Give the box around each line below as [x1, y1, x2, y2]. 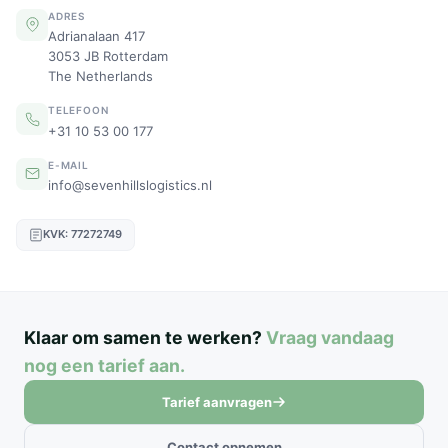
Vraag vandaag [266, 326, 394, 348]
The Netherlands [48, 68, 153, 85]
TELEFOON [48, 104, 109, 117]
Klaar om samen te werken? [24, 326, 266, 348]
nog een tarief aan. [24, 354, 185, 376]
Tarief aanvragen [162, 393, 272, 410]
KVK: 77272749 [43, 227, 122, 242]
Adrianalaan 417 [48, 28, 145, 45]
